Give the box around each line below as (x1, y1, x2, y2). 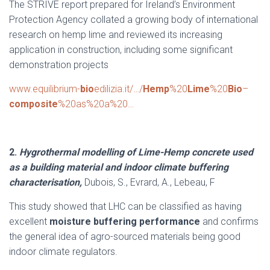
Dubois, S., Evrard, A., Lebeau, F (84, 177, 215, 188)
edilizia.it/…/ (94, 83, 143, 95)
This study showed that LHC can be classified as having (9, 201, 242, 212)
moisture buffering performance (47, 216, 200, 227)
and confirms (200, 216, 259, 227)
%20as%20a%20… (58, 98, 134, 110)
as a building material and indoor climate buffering (9, 162, 228, 173)
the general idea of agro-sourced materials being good (9, 231, 240, 242)
